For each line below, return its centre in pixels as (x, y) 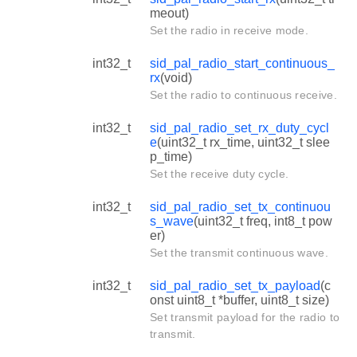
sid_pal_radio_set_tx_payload (235, 285)
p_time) (171, 156)
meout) (169, 13)
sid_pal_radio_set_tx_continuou (240, 206)
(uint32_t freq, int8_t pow (263, 221)
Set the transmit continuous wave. (239, 252)
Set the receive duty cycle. (220, 173)
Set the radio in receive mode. (229, 30)
